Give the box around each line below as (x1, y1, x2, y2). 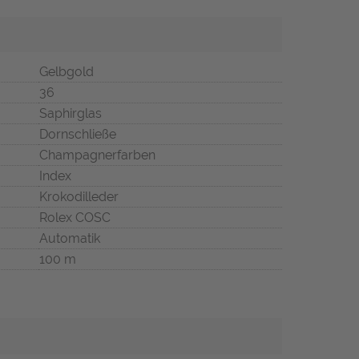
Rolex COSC (39, 210, 111, 226)
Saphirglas (39, 106, 102, 122)
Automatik (39, 231, 100, 247)
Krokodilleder (39, 189, 119, 205)
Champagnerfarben (39, 147, 155, 163)
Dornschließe (39, 127, 116, 143)
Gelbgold (39, 64, 94, 80)
